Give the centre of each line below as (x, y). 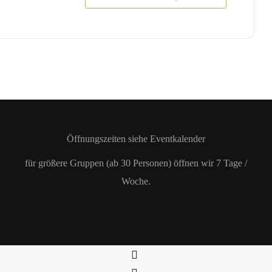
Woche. (136, 181)
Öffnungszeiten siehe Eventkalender (136, 139)
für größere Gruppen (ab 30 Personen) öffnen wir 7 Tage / (136, 163)
